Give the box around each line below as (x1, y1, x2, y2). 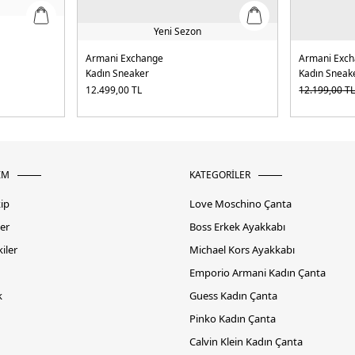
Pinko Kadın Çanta (189, 311, 276, 326)
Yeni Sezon (153, 25, 201, 39)
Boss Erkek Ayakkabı (189, 219, 285, 235)
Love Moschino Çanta (189, 197, 292, 212)
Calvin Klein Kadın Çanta (189, 334, 303, 349)
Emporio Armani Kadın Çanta (189, 265, 326, 281)
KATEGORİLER (189, 168, 250, 182)
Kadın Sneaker (85, 67, 149, 81)
